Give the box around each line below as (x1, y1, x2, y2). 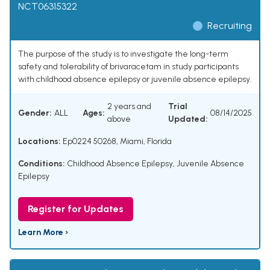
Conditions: (18, 159, 65, 169)
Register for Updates (28, 203, 124, 215)
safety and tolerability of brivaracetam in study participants (18, 61, 239, 72)
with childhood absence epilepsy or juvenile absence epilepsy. (18, 74, 252, 85)
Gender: (18, 107, 52, 118)
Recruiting (207, 20, 252, 32)
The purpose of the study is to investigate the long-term (18, 49, 228, 60)
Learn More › (18, 227, 68, 238)
